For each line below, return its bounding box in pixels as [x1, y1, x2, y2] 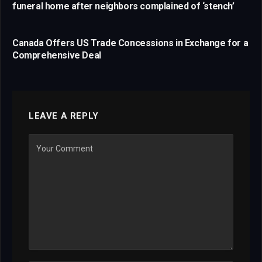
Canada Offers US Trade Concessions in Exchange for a [12, 37, 249, 49]
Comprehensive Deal [12, 49, 101, 61]
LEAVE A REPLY [29, 110, 99, 121]
